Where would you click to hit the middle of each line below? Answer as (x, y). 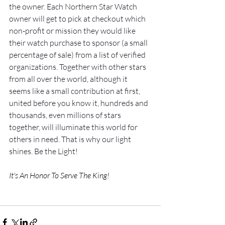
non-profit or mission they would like (73, 30)
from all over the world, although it (69, 79)
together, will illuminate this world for (74, 127)
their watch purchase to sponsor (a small (79, 42)
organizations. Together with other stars (78, 67)
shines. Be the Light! (43, 151)
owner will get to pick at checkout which (78, 18)
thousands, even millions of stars (66, 115)
